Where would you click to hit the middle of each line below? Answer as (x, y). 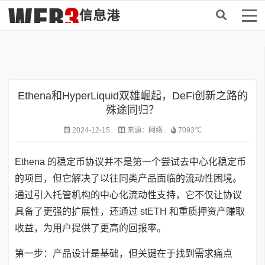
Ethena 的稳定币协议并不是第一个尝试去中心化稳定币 (130, 162)
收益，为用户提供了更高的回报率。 (91, 228)
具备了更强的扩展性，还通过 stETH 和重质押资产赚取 (130, 211)
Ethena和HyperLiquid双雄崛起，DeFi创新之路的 (132, 96)
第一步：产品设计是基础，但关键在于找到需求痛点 (124, 253)
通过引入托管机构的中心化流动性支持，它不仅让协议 (128, 195)
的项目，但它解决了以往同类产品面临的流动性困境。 (128, 178)
